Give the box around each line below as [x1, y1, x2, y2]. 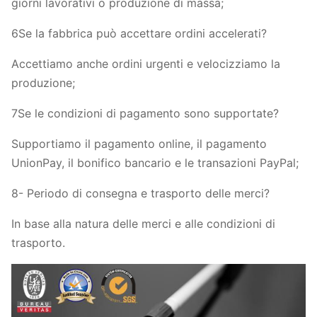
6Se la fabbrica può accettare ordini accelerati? [11, 26, 267, 40]
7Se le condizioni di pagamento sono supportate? [11, 106, 279, 120]
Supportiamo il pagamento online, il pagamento [11, 137, 267, 151]
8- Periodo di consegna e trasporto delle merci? [11, 186, 270, 200]
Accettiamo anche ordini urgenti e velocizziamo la [11, 57, 280, 71]
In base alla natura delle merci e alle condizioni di [11, 217, 275, 231]
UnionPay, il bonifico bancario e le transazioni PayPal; [11, 156, 299, 170]
